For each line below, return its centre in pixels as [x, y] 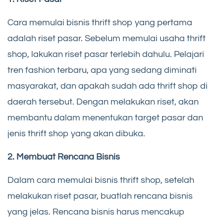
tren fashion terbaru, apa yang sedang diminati [102, 70]
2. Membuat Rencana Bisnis [64, 157]
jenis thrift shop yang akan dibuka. [76, 133]
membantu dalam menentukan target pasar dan [105, 117]
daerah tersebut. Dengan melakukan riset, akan [103, 102]
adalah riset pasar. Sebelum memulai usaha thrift [107, 38]
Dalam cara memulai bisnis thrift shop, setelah [101, 180]
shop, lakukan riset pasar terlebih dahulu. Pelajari [106, 54]
